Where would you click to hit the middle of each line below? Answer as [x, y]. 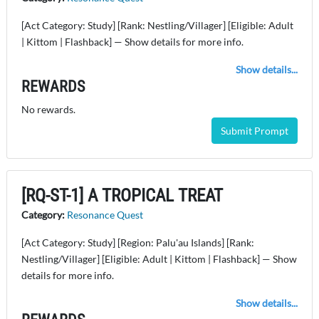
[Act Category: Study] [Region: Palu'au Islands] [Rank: [138, 243]
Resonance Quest [105, 215]
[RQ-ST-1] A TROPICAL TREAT [122, 196]
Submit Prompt [255, 131]
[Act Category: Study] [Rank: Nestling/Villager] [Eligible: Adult [157, 26]
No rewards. [48, 110]
